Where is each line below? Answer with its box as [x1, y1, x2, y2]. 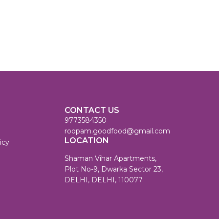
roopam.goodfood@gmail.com [65, 127, 170, 136]
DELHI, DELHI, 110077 [65, 175, 143, 185]
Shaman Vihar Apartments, [65, 154, 156, 163]
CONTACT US [65, 106, 119, 115]
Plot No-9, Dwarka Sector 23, [65, 165, 163, 174]
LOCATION [65, 136, 109, 146]
